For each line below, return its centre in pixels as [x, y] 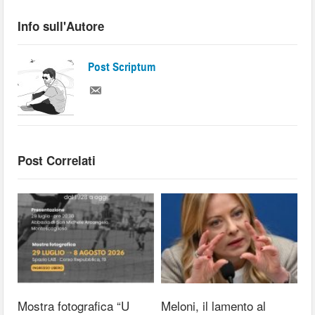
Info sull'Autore [61, 26]
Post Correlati [57, 160]
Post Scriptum [122, 67]
